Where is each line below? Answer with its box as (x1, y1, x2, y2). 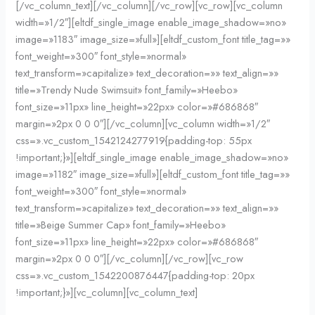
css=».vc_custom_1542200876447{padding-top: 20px (15, 268, 255, 283)
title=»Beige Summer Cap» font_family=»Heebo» (15, 217, 226, 233)
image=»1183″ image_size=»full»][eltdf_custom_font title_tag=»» (15, 32, 291, 47)
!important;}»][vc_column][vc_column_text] (15, 285, 198, 300)
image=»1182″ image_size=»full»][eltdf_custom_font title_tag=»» (15, 167, 290, 182)
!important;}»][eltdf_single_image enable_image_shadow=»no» (15, 150, 289, 165)
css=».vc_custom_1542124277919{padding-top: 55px (15, 133, 252, 148)
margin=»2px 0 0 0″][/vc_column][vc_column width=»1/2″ (15, 116, 271, 131)
